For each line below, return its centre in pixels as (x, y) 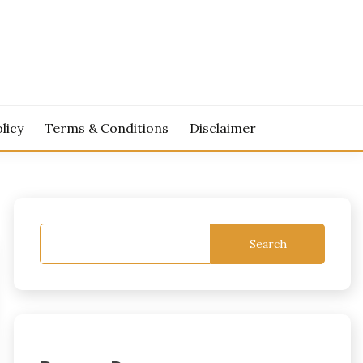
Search (268, 243)
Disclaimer (222, 128)
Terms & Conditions (107, 128)
